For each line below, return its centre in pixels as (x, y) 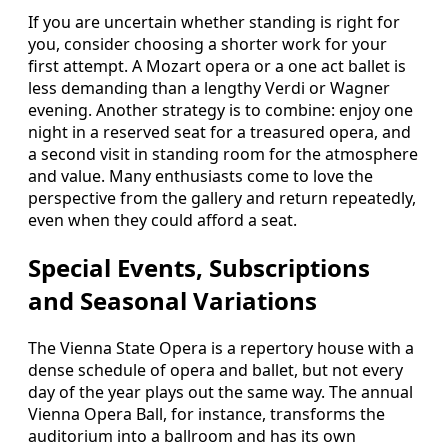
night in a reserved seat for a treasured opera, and (219, 132)
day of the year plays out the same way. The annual (220, 392)
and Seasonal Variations (172, 301)
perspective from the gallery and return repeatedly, (222, 198)
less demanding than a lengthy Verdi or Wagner (209, 88)
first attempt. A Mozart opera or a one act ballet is (217, 66)
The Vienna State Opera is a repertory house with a (221, 348)
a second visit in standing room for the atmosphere (223, 154)
